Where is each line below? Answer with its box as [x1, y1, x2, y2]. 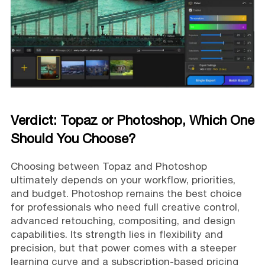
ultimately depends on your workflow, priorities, [10, 173, 235, 186]
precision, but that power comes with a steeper [10, 241, 237, 254]
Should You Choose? [10, 130, 135, 146]
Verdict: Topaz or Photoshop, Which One [10, 112, 254, 128]
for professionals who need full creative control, [10, 201, 240, 213]
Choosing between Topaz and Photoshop [10, 160, 207, 172]
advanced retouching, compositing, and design [10, 214, 235, 227]
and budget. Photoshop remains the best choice [10, 187, 242, 199]
